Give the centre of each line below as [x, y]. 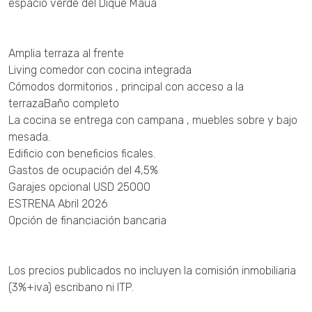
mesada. [29, 137]
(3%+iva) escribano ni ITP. [71, 287]
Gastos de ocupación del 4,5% [83, 170]
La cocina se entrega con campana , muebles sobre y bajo [153, 120]
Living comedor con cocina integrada [100, 70]
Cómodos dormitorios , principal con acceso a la [126, 87]
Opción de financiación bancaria [87, 220]
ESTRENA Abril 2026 [58, 204]
